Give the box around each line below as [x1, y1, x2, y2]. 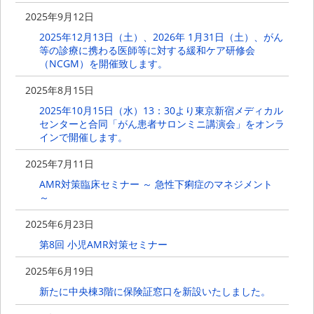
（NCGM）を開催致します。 [39, 56, 168, 70]
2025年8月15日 [25, 83, 95, 97]
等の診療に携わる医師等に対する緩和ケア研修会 [39, 43, 255, 57]
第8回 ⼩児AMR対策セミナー [39, 238, 168, 252]
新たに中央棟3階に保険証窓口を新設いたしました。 [39, 285, 271, 299]
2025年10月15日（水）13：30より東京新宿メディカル [39, 103, 283, 117]
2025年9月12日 [25, 9, 95, 23]
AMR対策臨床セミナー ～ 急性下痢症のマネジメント [39, 177, 273, 191]
